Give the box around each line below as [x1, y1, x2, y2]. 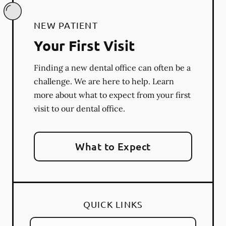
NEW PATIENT [34, 19, 98, 30]
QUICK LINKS [83, 198, 143, 209]
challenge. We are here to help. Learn [34, 76, 174, 86]
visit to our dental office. [34, 103, 125, 114]
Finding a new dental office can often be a [34, 62, 191, 73]
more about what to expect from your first [34, 89, 191, 100]
